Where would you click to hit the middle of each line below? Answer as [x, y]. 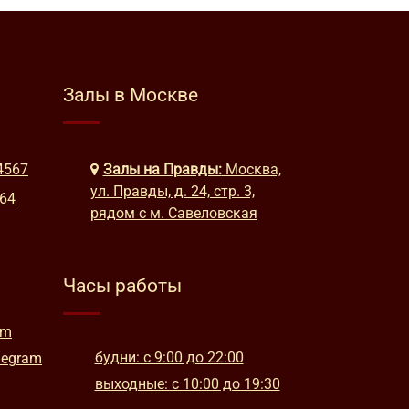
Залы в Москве [130, 95]
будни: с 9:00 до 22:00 [169, 357]
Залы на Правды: [162, 169]
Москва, [253, 169]
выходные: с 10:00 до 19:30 [187, 384]
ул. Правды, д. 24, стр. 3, [172, 191]
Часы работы [122, 286]
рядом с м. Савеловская [173, 213]
